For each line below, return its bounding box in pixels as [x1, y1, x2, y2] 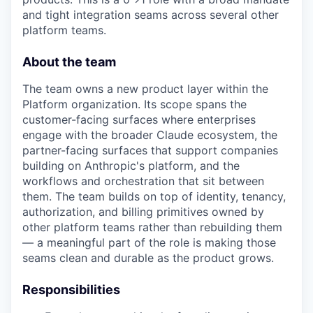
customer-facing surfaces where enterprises [22, 112, 256, 126]
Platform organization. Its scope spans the [22, 96, 247, 111]
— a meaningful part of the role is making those [22, 235, 276, 249]
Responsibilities [22, 282, 120, 297]
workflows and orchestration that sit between [22, 173, 264, 188]
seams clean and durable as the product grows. [22, 250, 274, 265]
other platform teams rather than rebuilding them [22, 219, 282, 234]
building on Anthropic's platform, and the [22, 158, 240, 173]
